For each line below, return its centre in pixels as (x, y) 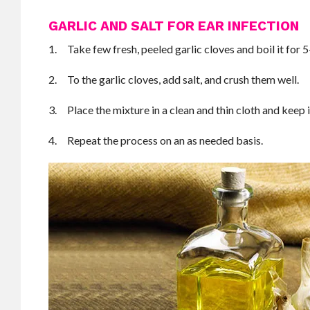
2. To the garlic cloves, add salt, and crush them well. (174, 79)
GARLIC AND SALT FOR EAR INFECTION (174, 26)
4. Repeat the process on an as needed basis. (156, 140)
